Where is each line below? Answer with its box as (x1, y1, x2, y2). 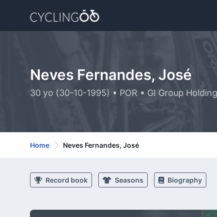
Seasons (113, 176, 143, 184)
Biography (166, 176, 202, 184)
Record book (44, 176, 88, 184)
